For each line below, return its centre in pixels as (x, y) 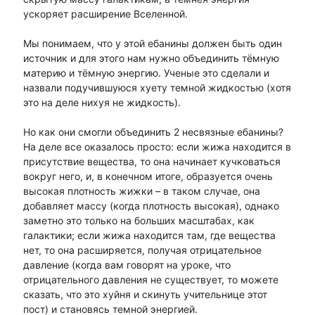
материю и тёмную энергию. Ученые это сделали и (146, 73)
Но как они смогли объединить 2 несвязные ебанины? (153, 132)
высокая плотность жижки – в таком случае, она (141, 191)
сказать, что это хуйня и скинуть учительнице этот (145, 295)
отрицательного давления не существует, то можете (150, 280)
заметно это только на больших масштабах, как (139, 221)
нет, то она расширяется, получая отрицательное (142, 250)
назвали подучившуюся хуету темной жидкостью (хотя (157, 88)
